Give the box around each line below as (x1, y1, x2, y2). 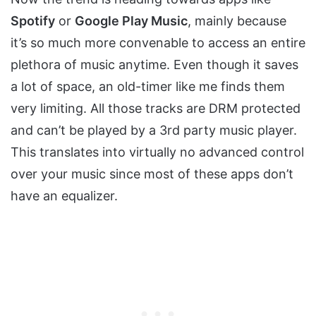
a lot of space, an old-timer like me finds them (11, 79, 285, 95)
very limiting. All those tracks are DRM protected (11, 101, 300, 116)
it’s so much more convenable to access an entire (11, 35, 305, 51)
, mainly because (188, 13, 286, 29)
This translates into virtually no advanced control (11, 145, 304, 160)
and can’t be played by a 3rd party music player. (11, 123, 297, 138)
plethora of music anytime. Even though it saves (11, 57, 298, 73)
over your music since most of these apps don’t (11, 166, 293, 182)
